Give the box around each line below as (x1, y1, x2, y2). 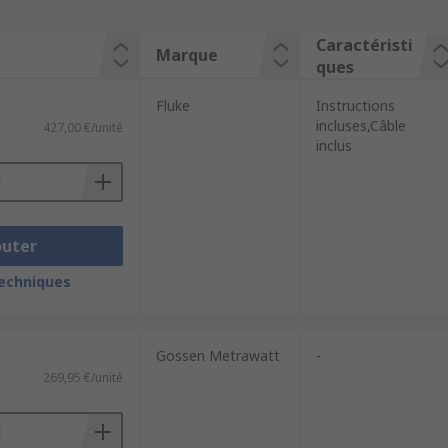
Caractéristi (315, 34, 413, 56)
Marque (155, 44, 218, 66)
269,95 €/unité (42, 369, 123, 386)
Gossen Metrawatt (155, 346, 280, 365)
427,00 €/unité (42, 119, 123, 136)
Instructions (315, 96, 395, 115)
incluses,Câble (315, 116, 406, 135)
